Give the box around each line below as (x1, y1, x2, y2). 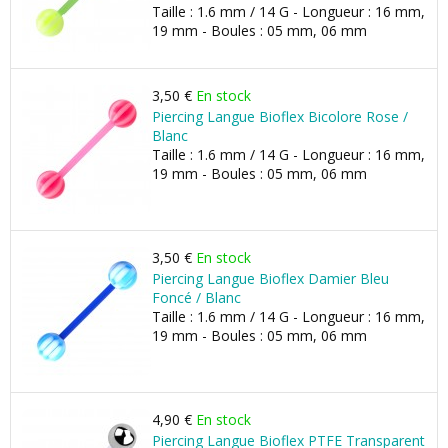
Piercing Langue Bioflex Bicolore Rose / (152, 107, 408, 126)
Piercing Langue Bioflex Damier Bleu (152, 269, 389, 288)
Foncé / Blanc (152, 288, 241, 307)
